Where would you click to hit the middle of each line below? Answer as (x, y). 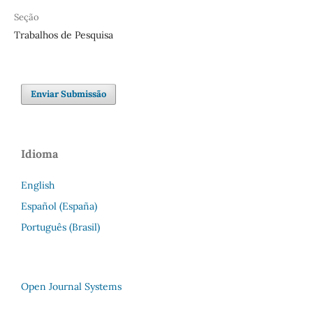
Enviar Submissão (69, 94)
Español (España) (59, 206)
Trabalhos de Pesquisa (63, 35)
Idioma (39, 153)
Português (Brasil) (60, 227)
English (38, 185)
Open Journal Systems (71, 286)
